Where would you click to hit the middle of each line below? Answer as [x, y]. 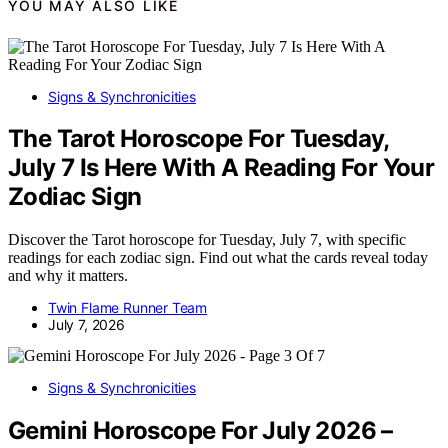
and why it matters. [68, 276]
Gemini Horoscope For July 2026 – [200, 431]
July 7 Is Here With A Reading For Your [221, 168]
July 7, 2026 [86, 325]
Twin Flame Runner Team [128, 308]
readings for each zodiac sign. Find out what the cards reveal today [218, 258]
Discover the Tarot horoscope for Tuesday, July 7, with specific [207, 240]
